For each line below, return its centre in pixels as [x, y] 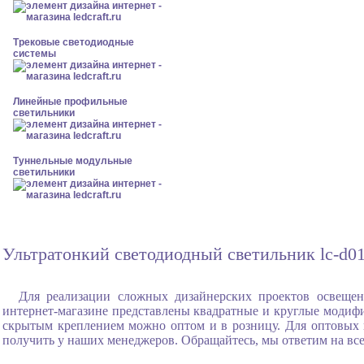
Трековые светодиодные [74, 42]
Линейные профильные [70, 102]
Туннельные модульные [73, 161]
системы [35, 54]
